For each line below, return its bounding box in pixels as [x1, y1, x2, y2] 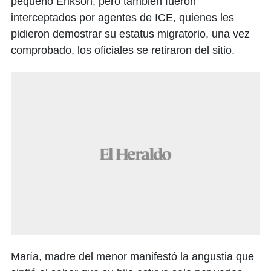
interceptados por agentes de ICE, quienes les [11, 11, 234, 24]
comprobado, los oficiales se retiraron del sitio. [11, 44, 235, 57]
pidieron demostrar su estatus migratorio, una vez [11, 28, 250, 41]
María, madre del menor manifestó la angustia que [11, 250, 254, 263]
